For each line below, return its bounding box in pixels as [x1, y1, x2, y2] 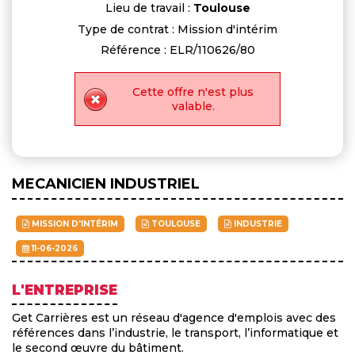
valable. [171, 98, 215, 113]
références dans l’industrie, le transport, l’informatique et [12, 325, 338, 340]
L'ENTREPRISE [12, 281, 117, 298]
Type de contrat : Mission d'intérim [78, 21, 277, 36]
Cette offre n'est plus [132, 84, 254, 99]
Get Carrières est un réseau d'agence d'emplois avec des [12, 310, 336, 325]
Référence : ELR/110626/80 [100, 43, 255, 58]
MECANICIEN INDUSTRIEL [12, 174, 200, 193]
